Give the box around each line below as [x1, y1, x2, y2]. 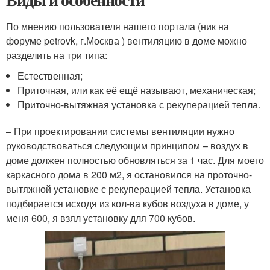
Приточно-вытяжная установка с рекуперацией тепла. [17, 98, 261, 112]
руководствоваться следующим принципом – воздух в [6, 139, 248, 153]
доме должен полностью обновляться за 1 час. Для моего [6, 153, 264, 168]
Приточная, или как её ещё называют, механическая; [17, 83, 256, 98]
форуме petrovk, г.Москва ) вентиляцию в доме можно [6, 34, 247, 48]
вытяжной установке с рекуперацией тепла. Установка [6, 182, 251, 196]
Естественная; [17, 69, 83, 83]
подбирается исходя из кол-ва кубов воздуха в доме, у [6, 196, 249, 211]
